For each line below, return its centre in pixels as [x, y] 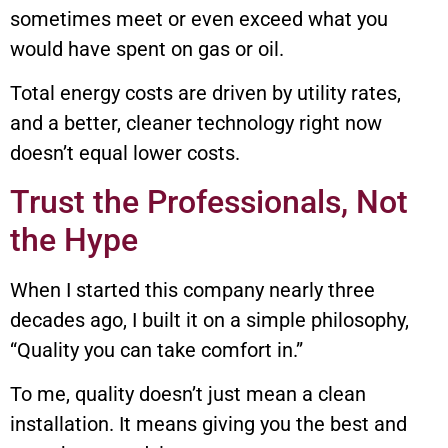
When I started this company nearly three [192, 289]
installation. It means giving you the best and [208, 424]
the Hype [74, 239]
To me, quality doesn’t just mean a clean [188, 394]
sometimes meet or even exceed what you [199, 18]
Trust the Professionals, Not [209, 201]
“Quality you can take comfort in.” [156, 349]
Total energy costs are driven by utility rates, [205, 93]
